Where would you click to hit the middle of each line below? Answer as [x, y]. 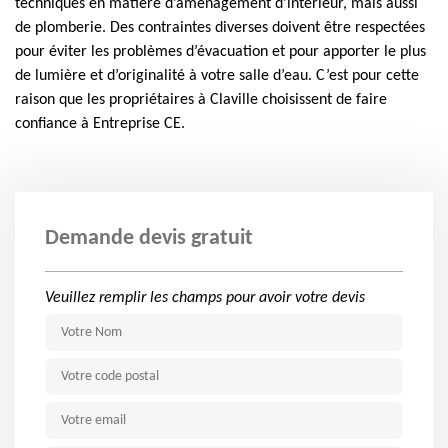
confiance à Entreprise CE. [100, 124]
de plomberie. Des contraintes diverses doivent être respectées [220, 28]
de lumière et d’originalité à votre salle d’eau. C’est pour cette [217, 76]
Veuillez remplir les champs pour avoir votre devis [205, 298]
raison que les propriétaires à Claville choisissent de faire [201, 100]
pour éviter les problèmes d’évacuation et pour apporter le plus [220, 52]
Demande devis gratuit [149, 238]
